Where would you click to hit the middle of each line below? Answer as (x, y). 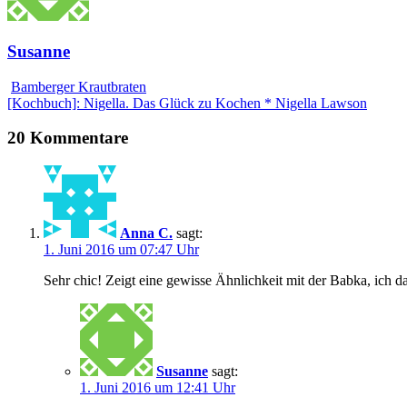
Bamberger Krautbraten (79, 86)
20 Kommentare (68, 138)
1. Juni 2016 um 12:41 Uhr (158, 387)
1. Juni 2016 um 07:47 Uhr (121, 249)
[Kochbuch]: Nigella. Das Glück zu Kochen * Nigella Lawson (187, 103)
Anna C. (146, 233)
